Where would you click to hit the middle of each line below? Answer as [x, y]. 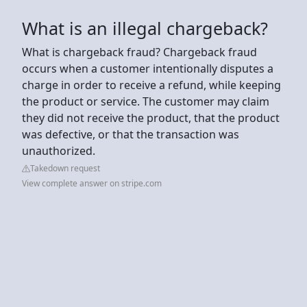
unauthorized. [59, 150]
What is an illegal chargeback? [145, 28]
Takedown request [65, 168]
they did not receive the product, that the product [151, 118]
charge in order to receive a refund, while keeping [151, 85]
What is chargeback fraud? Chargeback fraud [139, 52]
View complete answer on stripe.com [92, 183]
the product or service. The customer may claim [146, 101]
